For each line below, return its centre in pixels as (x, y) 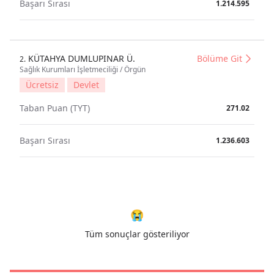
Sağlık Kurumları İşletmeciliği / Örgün (83, 69)
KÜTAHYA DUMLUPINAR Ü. (80, 58)
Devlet (86, 85)
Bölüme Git (220, 58)
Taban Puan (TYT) (55, 108)
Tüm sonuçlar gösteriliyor (137, 234)
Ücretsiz (42, 85)
